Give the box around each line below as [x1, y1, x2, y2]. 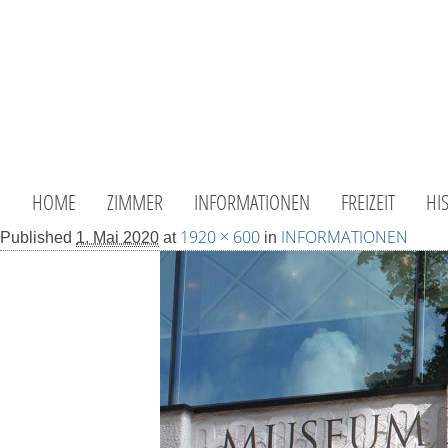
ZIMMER [106, 188, 163, 217]
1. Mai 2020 [76, 228, 159, 246]
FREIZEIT [341, 188, 396, 217]
